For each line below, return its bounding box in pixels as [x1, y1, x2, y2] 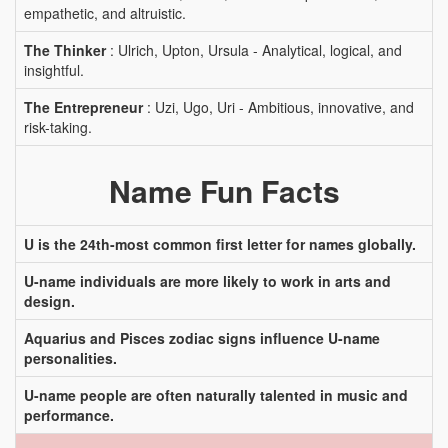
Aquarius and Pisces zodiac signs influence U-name [24, 328, 380, 348]
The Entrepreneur [24, 97, 143, 117]
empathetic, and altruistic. [24, 3, 186, 23]
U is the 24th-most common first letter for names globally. [24, 234, 416, 254]
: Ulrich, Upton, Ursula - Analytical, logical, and [106, 40, 402, 60]
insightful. [24, 60, 84, 80]
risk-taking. [24, 117, 92, 137]
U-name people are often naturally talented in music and [24, 385, 408, 405]
